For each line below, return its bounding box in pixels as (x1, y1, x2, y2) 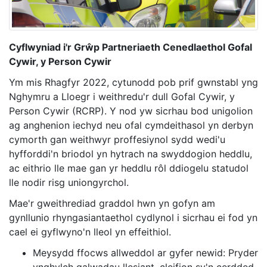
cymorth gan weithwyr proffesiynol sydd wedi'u (9, 133, 225, 146)
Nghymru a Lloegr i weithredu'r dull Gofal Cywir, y (9, 91, 235, 103)
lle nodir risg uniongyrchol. (9, 176, 129, 189)
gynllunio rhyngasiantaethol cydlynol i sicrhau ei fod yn (9, 212, 257, 224)
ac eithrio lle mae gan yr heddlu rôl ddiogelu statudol (9, 162, 249, 175)
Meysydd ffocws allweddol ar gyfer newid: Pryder (33, 247, 258, 259)
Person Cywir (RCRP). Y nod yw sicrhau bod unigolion (9, 105, 253, 117)
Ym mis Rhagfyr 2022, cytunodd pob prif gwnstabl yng (9, 76, 258, 89)
